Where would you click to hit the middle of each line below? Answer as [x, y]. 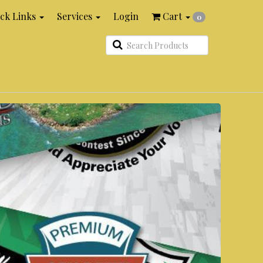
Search [139, 43]
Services [76, 16]
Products [144, 58]
